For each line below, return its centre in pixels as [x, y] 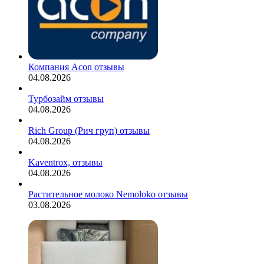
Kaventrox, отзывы [65, 163]
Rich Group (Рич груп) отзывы [89, 131]
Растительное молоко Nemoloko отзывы [108, 194]
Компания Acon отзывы [76, 67]
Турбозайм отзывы [66, 99]
